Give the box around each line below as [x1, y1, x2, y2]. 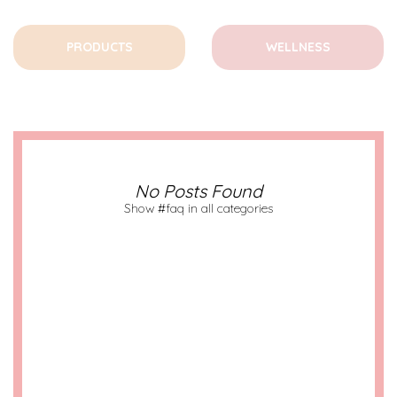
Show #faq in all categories [124, 200, 273, 216]
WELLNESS [265, 39, 331, 55]
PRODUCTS [66, 39, 133, 55]
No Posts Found [135, 180, 262, 202]
